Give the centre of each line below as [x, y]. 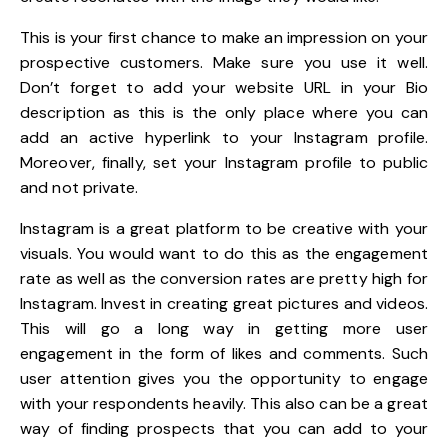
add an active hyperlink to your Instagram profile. [224, 137]
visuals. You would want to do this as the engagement [224, 253]
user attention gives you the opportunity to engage [224, 378]
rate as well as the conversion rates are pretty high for [224, 278]
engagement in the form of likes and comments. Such [224, 353]
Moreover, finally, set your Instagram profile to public [224, 162]
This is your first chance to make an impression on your [224, 37]
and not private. [79, 187]
